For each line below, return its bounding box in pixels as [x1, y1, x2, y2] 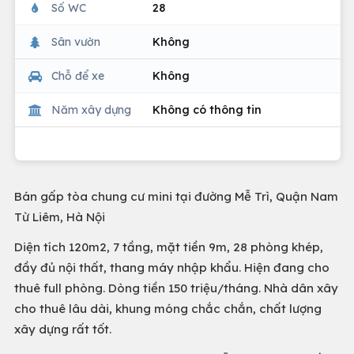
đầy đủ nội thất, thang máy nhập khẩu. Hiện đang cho [14, 260, 330, 275]
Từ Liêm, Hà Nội [14, 209, 105, 224]
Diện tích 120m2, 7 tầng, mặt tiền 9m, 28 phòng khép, [14, 239, 323, 254]
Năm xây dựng [51, 102, 131, 117]
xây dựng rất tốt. [14, 322, 111, 337]
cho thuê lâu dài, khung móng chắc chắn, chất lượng [14, 301, 322, 316]
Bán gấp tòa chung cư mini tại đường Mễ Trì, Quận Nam [14, 189, 338, 204]
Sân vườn [51, 34, 100, 49]
